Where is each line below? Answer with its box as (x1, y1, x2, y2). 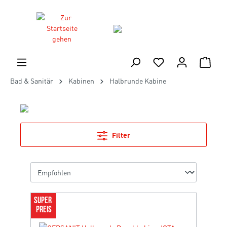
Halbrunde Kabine (109, 76, 166, 85)
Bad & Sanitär (10, 76, 53, 85)
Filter (110, 130, 130, 139)
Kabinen (68, 76, 94, 85)
